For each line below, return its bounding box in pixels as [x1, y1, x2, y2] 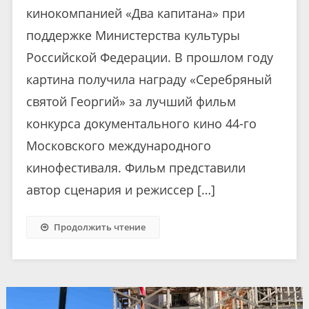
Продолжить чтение [53, 220, 146, 233]
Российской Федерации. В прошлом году [26, 48, 273, 66]
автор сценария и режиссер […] [26, 181, 215, 198]
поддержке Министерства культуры [26, 26, 240, 43]
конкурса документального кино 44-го [26, 114, 257, 132]
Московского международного [26, 137, 211, 154]
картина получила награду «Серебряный [26, 70, 272, 88]
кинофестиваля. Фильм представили [26, 159, 246, 176]
